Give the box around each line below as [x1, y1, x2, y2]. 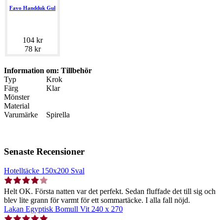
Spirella [46, 110, 70, 119]
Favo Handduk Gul [9, 5, 55, 11]
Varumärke [4, 110, 38, 119]
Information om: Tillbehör [4, 66, 92, 75]
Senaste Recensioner [4, 146, 84, 157]
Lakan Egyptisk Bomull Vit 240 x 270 [4, 204, 123, 213]
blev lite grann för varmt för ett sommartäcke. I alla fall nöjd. [4, 195, 190, 204]
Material [4, 102, 29, 110]
